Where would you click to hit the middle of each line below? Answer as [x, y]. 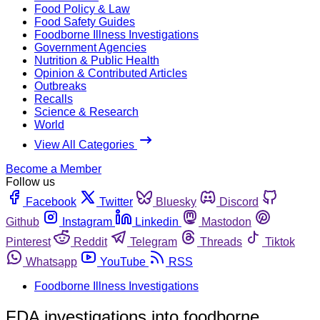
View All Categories [86, 144]
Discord [239, 201]
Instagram [87, 221]
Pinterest [28, 241]
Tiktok [280, 241]
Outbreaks [60, 86]
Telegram [154, 241]
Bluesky [176, 201]
